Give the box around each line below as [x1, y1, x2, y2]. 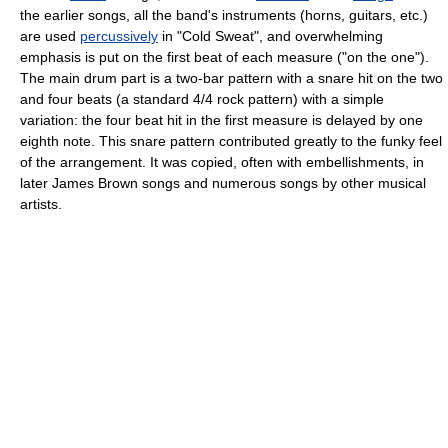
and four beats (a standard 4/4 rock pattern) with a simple [20, 90, 384, 107]
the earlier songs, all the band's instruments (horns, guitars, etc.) [20, 6, 428, 23]
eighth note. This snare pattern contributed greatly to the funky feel [20, 132, 442, 149]
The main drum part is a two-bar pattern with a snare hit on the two [20, 69, 443, 86]
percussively [80, 27, 158, 44]
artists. [20, 195, 62, 212]
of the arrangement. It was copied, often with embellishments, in [20, 153, 424, 170]
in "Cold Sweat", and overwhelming [158, 27, 383, 44]
